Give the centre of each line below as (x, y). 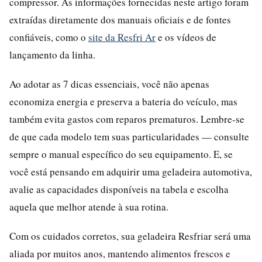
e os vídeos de (186, 37)
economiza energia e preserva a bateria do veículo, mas (123, 101)
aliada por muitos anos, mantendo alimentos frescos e (120, 253)
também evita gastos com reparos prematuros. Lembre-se (127, 119)
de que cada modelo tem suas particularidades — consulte (129, 136)
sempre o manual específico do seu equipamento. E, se (121, 154)
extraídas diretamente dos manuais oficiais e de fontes (120, 19)
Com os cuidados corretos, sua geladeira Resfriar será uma (130, 236)
